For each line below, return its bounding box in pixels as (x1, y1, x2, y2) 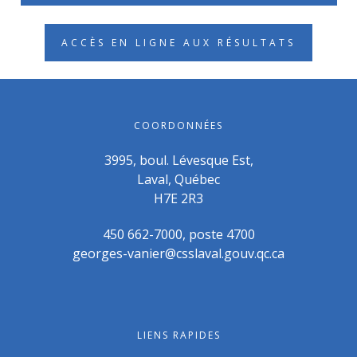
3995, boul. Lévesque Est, (104, 151, 253, 170)
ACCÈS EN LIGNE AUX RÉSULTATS (61, 35, 296, 49)
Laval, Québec (137, 171, 220, 189)
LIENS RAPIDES (136, 328, 221, 343)
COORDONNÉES (134, 119, 223, 133)
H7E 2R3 (154, 190, 203, 208)
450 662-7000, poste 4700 (102, 226, 255, 244)
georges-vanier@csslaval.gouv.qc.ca (73, 245, 284, 263)
